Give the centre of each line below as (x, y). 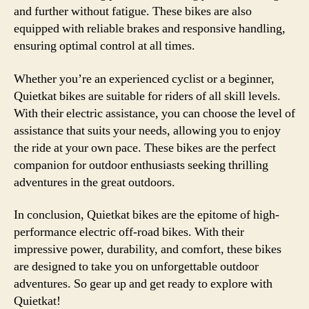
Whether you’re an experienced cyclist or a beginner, (144, 79)
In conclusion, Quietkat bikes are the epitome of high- (147, 215)
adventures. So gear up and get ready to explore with (143, 284)
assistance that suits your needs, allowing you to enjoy (147, 130)
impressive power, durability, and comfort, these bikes (148, 249)
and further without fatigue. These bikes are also (133, 11)
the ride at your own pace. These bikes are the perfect (145, 148)
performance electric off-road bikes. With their (129, 232)
